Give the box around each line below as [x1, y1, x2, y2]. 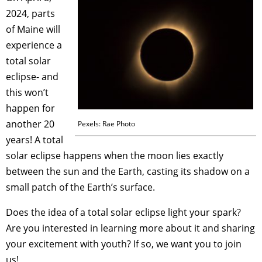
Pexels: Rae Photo [78, 118, 135, 129]
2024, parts [6, 6, 55, 20]
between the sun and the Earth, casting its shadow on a [6, 164, 250, 178]
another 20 [6, 117, 54, 130]
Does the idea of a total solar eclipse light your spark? [6, 205, 241, 219]
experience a [6, 38, 62, 51]
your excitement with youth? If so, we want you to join [6, 237, 242, 250]
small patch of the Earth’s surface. [6, 180, 155, 194]
